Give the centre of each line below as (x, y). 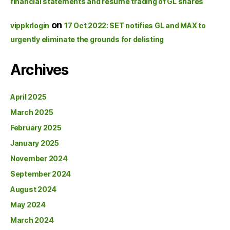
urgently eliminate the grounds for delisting (87, 39)
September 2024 (41, 174)
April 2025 (28, 97)
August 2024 (34, 189)
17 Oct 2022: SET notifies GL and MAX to (135, 25)
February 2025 (36, 128)
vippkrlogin (30, 25)
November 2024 (39, 158)
